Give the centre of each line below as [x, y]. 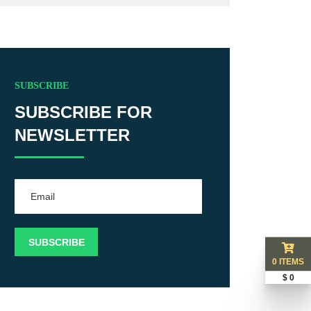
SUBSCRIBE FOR [83, 112]
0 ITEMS [288, 261]
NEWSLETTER [72, 135]
